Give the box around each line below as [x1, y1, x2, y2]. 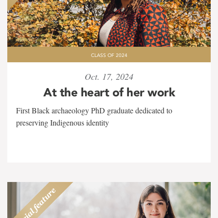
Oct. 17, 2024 [85, 71, 133, 82]
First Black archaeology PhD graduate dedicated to [16, 105, 172, 115]
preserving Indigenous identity [16, 117, 109, 127]
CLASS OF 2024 [91, 53, 127, 58]
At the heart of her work [43, 85, 175, 99]
